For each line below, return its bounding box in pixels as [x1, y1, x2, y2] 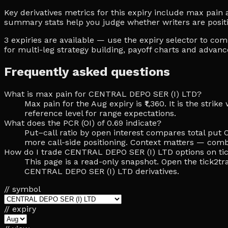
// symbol [4, 184, 41, 194]
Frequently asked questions [4, 64, 170, 79]
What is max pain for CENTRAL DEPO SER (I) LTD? [4, 89, 202, 99]
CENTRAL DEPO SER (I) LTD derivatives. [24, 166, 179, 176]
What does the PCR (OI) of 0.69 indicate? [4, 118, 161, 128]
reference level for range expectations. [24, 108, 176, 118]
